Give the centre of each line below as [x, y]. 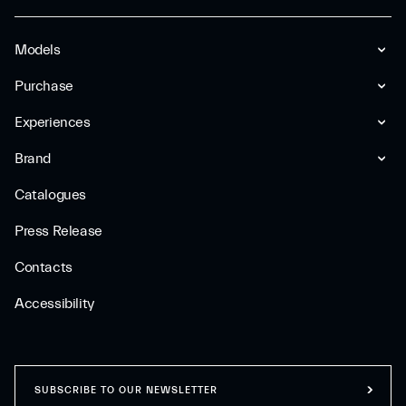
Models [38, 50]
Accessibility [54, 304]
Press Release [58, 231]
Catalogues [50, 195]
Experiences [53, 122]
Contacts [43, 267]
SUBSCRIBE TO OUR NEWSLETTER [126, 390]
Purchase [44, 86]
